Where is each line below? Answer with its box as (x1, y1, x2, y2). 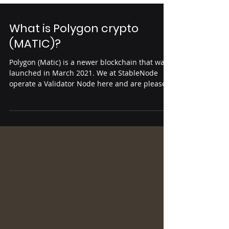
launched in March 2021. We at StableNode (9, 91, 158, 101)
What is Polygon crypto (9, 43, 139, 59)
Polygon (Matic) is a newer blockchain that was (9, 80, 168, 90)
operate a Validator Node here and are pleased (9, 102, 171, 111)
